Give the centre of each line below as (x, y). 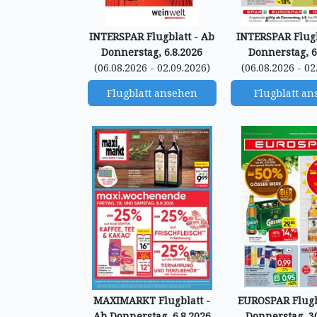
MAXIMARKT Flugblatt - (152, 300)
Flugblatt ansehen (152, 93)
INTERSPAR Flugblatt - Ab (152, 36)
